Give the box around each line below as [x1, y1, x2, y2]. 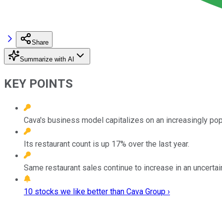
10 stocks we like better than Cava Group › [24, 186, 170, 196]
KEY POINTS [4, 76, 73, 91]
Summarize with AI [20, 55, 74, 63]
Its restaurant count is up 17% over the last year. [24, 139, 189, 149]
